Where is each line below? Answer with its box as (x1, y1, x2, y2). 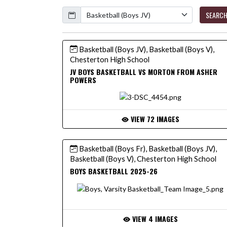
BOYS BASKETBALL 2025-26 (70, 166, 158, 177)
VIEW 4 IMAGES (130, 213, 178, 224)
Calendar (62, 5, 90, 14)
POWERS (70, 74, 96, 85)
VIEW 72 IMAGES (128, 113, 179, 125)
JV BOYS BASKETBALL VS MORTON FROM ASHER (70, 66, 217, 77)
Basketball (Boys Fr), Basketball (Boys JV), (78, 144, 217, 154)
